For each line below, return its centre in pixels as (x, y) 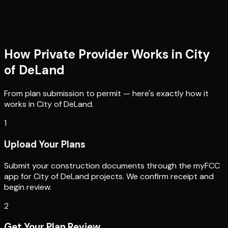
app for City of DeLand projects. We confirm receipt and (109, 176)
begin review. (28, 187)
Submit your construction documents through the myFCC (112, 165)
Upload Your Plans (45, 144)
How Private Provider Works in (93, 54)
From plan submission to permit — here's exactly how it (106, 94)
